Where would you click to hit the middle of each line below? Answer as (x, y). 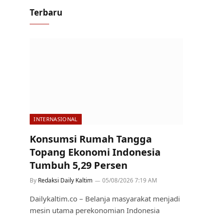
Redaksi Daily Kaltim (65, 181)
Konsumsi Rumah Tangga (91, 139)
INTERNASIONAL (56, 119)
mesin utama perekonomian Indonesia (95, 210)
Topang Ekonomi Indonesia (95, 152)
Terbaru (46, 12)
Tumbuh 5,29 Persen (79, 165)
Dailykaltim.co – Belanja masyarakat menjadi (105, 199)
